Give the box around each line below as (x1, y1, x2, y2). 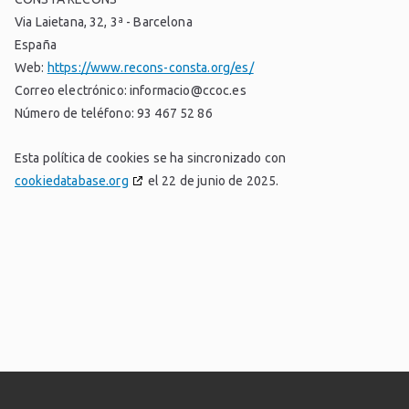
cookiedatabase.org (15, 173, 129, 189)
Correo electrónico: (15, 83, 131, 99)
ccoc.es (202, 83, 246, 99)
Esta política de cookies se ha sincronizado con (15, 151, 287, 166)
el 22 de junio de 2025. (144, 173, 279, 189)
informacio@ (130, 83, 203, 99)
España (15, 37, 57, 53)
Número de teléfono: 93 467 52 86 (15, 106, 213, 121)
